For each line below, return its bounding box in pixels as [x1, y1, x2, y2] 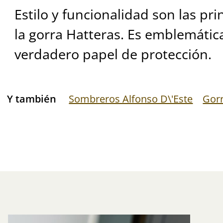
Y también [7, 92, 57, 106]
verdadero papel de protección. [14, 45, 212, 64]
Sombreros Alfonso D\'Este [69, 92, 193, 106]
